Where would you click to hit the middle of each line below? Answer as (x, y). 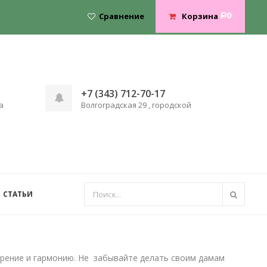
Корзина (200, 16)
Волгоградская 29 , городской (136, 105)
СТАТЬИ (18, 194)
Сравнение (122, 16)
